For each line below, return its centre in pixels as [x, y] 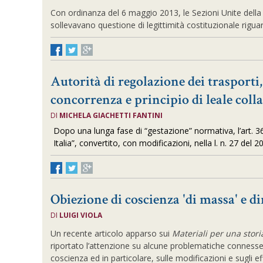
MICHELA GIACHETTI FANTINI [111, 115]
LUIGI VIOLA [81, 215]
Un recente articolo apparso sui [112, 233]
